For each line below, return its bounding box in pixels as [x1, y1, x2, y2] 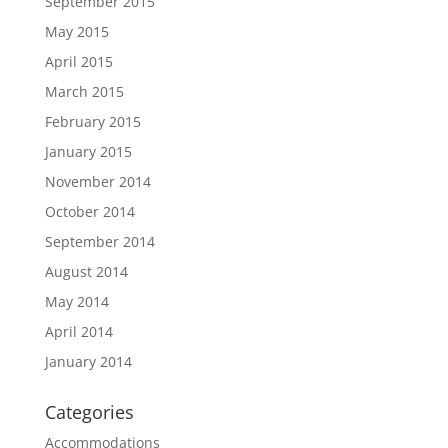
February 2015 [44, 111, 141, 131]
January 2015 [44, 141, 132, 161]
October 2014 [44, 201, 135, 221]
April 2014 [44, 321, 113, 341]
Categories [44, 399, 134, 424]
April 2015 [44, 51, 113, 71]
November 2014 [44, 171, 151, 191]
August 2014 [44, 261, 128, 281]
